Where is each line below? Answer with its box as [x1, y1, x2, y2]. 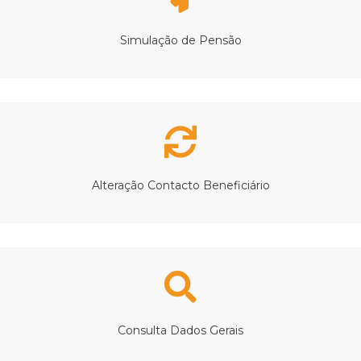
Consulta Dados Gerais [118, 322, 243, 338]
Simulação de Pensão [119, 32, 242, 48]
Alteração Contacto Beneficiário [91, 177, 270, 193]
